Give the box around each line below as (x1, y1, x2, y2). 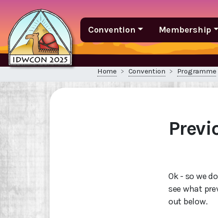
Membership (158, 24, 211, 35)
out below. (168, 196, 208, 207)
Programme (177, 67, 217, 75)
